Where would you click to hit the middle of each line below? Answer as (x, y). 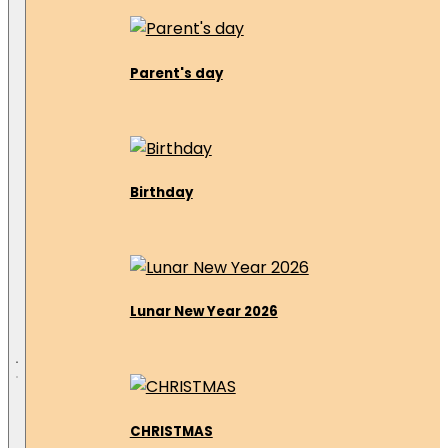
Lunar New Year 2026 (203, 312)
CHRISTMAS (171, 431)
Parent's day (176, 73)
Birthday (161, 192)
